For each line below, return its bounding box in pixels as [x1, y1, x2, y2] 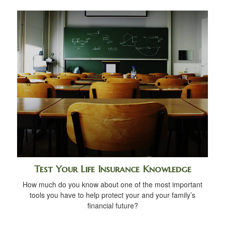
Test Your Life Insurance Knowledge [34, 163, 191, 175]
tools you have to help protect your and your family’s [30, 189, 195, 200]
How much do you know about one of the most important [23, 179, 202, 189]
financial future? [87, 200, 138, 210]
